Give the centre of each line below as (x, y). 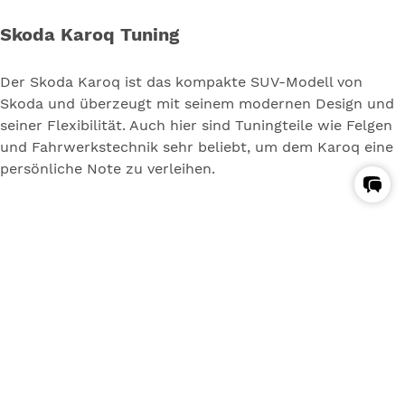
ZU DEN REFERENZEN (100, 391)
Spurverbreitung (81, 293)
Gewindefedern (77, 260)
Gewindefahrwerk (86, 227)
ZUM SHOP (272, 391)
